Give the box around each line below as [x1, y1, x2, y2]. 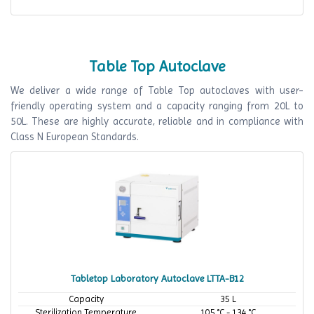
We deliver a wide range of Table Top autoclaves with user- [11, 84, 303, 97]
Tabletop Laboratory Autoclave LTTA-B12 [70, 273, 244, 284]
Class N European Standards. [11, 130, 139, 143]
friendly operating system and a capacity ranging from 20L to [11, 100, 303, 112]
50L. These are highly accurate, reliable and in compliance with [11, 115, 303, 128]
